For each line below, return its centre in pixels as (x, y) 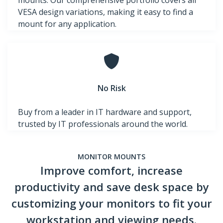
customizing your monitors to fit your (111, 203)
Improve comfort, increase (111, 170)
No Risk (111, 88)
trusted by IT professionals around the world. (103, 124)
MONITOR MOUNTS (111, 157)
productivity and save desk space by (111, 187)
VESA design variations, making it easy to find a (106, 12)
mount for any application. (67, 24)
